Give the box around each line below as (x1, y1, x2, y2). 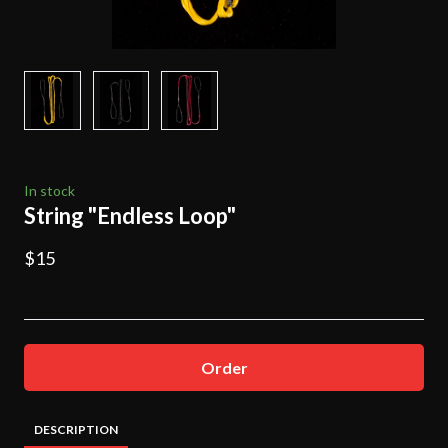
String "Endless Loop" (24, 201, 236, 229)
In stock (24, 181, 75, 199)
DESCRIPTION (34, 421, 118, 437)
